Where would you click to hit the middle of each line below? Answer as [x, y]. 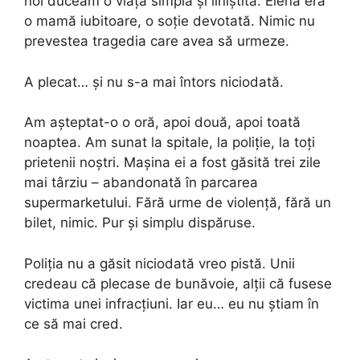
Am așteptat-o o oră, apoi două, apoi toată [162, 123]
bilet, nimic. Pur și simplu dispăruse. [140, 223]
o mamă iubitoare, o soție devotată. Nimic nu [170, 21]
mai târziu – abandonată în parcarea [141, 183]
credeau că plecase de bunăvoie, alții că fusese [178, 283]
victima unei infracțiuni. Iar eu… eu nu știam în [172, 303]
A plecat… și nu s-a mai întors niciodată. [154, 82]
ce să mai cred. [74, 323]
